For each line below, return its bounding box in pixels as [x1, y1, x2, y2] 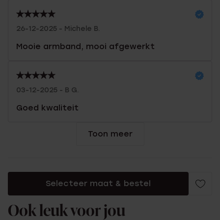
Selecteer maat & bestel [46, 179, 151, 188]
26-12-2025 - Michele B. [16, 25, 100, 33]
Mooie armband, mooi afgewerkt [16, 42, 155, 51]
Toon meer [87, 129, 133, 138]
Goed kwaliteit [16, 103, 79, 112]
